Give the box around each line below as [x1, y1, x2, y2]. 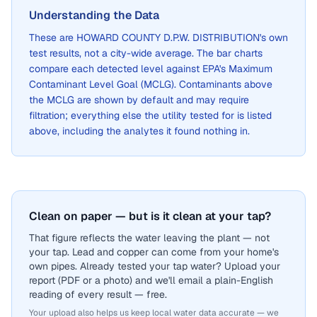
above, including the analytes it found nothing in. [29, 125, 250, 137]
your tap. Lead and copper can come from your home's [29, 246, 279, 258]
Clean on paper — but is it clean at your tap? [29, 209, 271, 224]
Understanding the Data [29, 8, 159, 23]
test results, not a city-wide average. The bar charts [29, 47, 263, 59]
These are [29, 31, 76, 44]
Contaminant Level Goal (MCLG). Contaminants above [29, 78, 272, 91]
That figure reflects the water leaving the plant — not [29, 231, 270, 244]
